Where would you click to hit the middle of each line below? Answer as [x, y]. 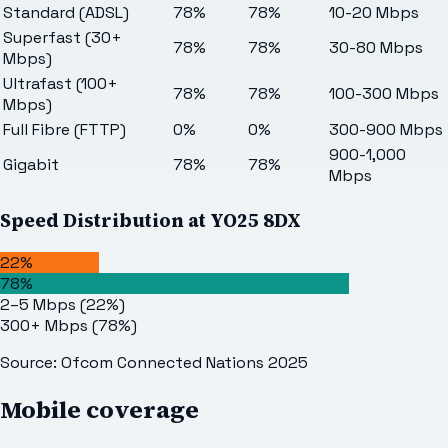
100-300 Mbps [384, 94]
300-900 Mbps [386, 130]
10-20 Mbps [374, 13]
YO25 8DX [255, 220]
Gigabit [31, 165]
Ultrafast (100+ [60, 84]
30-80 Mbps [376, 48]
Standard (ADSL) [66, 13]
